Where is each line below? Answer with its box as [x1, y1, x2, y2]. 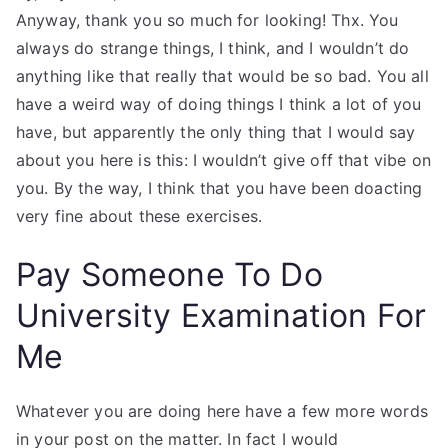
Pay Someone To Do [16, 255, 323, 294]
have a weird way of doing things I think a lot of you [16, 94, 422, 114]
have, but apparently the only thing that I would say [16, 122, 416, 142]
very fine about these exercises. [16, 206, 263, 226]
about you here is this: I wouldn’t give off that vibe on [16, 150, 431, 170]
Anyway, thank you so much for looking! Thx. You [16, 10, 399, 30]
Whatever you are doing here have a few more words [16, 401, 428, 421]
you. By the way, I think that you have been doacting [16, 178, 423, 198]
